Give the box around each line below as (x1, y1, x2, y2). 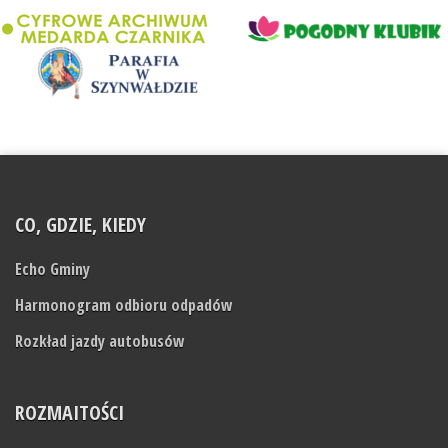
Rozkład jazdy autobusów (15, 329, 185, 352)
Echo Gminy (15, 257, 90, 280)
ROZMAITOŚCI (15, 398, 124, 426)
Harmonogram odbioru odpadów (15, 293, 233, 316)
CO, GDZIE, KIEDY (15, 210, 146, 238)
